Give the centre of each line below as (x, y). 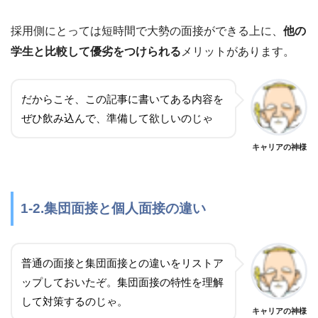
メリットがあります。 (238, 51)
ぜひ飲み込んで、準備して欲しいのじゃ (117, 118)
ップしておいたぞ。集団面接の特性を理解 (122, 282)
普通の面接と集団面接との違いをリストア (122, 263)
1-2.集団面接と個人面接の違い (113, 208)
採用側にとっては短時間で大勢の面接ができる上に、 (147, 31)
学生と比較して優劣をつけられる (96, 51)
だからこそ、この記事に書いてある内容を (122, 99)
